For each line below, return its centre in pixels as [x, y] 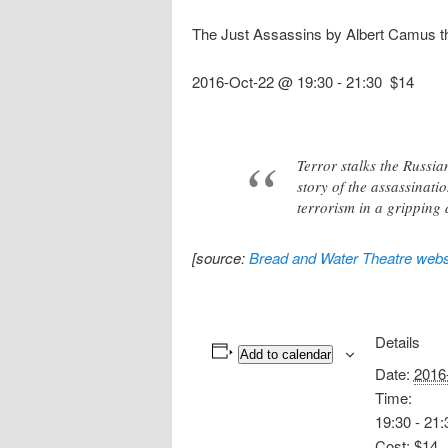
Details [397, 341]
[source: [220, 257]
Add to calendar [285, 354]
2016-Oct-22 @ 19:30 [262, 82]
